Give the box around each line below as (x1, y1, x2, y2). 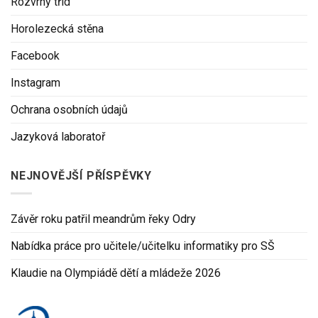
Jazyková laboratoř (11, 130, 105, 144)
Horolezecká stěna (11, 22, 104, 36)
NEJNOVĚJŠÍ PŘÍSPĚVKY (11, 169, 152, 183)
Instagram (11, 76, 60, 90)
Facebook (11, 49, 60, 63)
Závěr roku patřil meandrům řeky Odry (11, 212, 196, 226)
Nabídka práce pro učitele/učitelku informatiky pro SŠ (11, 238, 275, 253)
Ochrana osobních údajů (11, 103, 128, 117)
